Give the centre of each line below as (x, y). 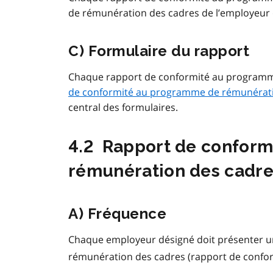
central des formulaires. (123, 108)
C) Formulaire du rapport (159, 51)
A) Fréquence (118, 214)
